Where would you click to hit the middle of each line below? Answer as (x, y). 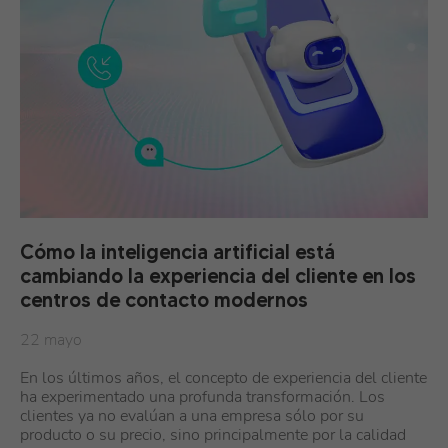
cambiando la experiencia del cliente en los (218, 276)
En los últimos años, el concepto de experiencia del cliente (223, 378)
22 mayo (51, 340)
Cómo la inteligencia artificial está (177, 252)
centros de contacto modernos (164, 300)
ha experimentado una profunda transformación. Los (202, 397)
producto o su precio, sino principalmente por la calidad (213, 435)
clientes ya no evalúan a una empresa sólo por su (192, 416)
